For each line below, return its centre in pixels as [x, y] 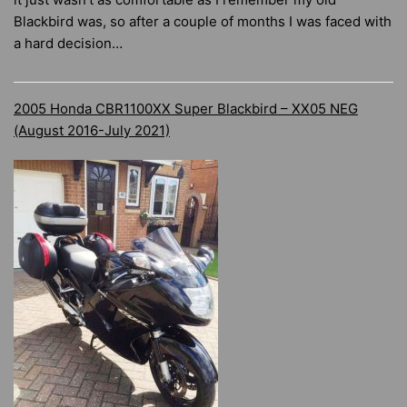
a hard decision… [68, 44]
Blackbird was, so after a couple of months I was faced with [203, 22]
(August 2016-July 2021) [92, 131]
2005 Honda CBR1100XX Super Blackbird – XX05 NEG [186, 109]
